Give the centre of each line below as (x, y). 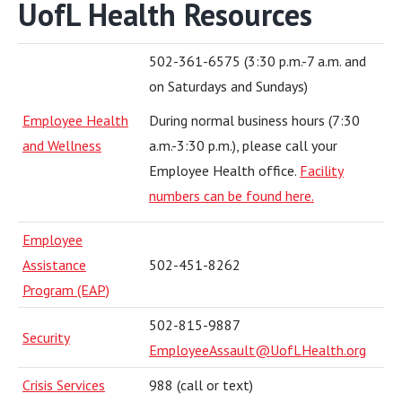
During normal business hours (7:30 (254, 120)
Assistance (54, 265)
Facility (322, 170)
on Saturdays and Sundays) (228, 86)
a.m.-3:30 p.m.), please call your (243, 145)
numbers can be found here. (232, 196)
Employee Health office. (224, 170)
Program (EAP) (66, 290)
